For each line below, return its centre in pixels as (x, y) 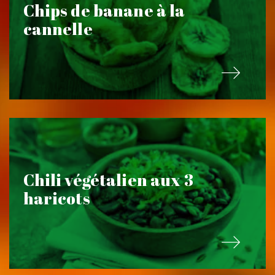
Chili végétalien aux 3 (108, 180)
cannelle (58, 29)
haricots (56, 198)
